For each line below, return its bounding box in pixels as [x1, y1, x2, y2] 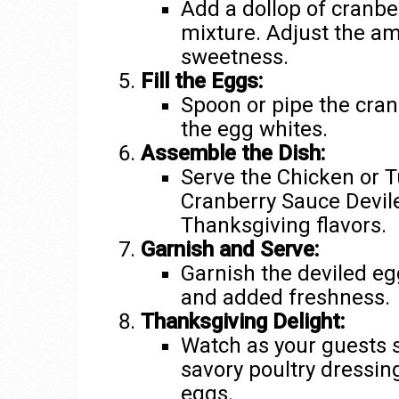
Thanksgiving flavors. [181, 212, 387, 238]
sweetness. [181, 44, 289, 69]
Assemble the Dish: [140, 140, 325, 166]
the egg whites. [181, 116, 329, 142]
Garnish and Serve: [140, 236, 319, 262]
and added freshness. [181, 284, 391, 310]
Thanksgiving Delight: [140, 308, 345, 334]
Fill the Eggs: [140, 68, 263, 94]
